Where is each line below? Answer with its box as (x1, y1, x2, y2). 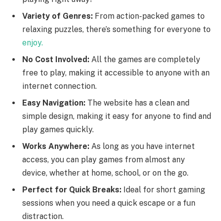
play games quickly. (22, 125, 94, 135)
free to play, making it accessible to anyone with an (22, 68, 210, 78)
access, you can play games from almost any (22, 155, 185, 165)
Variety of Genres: (22, 11, 93, 21)
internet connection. (22, 81, 97, 91)
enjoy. (22, 38, 43, 48)
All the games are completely (91, 55, 200, 65)
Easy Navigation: (22, 98, 85, 108)
